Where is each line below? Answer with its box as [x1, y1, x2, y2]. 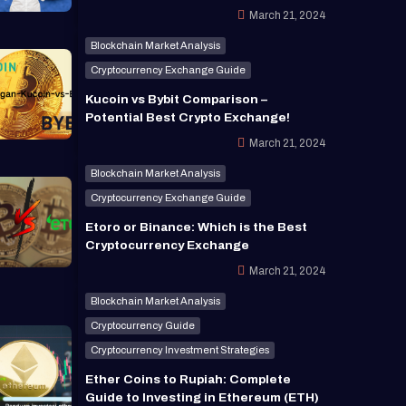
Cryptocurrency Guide [90, 319, 195, 331]
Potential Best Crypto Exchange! [84, 110, 290, 124]
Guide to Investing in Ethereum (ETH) [84, 390, 319, 404]
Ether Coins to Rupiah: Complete [84, 372, 291, 386]
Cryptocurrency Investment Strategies [90, 343, 269, 355]
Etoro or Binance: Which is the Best [84, 219, 307, 234]
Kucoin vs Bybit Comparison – [84, 92, 267, 106]
